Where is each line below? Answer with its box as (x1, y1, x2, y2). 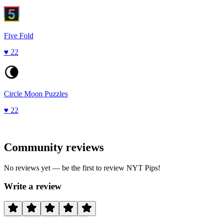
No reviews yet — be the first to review (4, 163, 126, 172)
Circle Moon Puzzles (4, 89, 68, 98)
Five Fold (4, 31, 33, 40)
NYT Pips (126, 163, 158, 172)
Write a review (4, 181, 62, 192)
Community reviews (4, 140, 104, 154)
